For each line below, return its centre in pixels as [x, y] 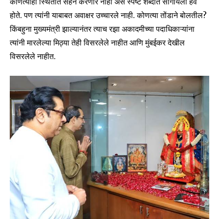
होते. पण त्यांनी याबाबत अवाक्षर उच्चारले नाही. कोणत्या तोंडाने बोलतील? [108, 15]
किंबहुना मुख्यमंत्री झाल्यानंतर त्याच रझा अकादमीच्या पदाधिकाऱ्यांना [102, 29]
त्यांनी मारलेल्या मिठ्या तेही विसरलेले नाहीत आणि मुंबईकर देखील [97, 42]
